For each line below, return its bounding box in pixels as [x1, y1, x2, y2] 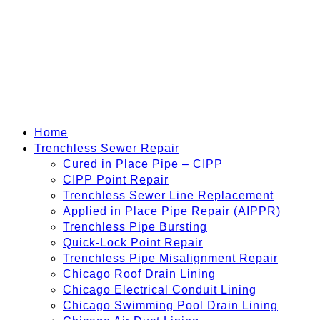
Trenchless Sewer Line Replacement [63, 189, 274, 201]
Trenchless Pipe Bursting [63, 220, 207, 233]
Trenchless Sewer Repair [34, 141, 179, 154]
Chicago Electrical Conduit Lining [63, 283, 256, 296]
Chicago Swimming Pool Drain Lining [63, 299, 278, 311]
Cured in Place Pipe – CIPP [63, 157, 223, 170]
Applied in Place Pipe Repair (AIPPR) [63, 204, 281, 217]
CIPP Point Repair [63, 173, 169, 186]
